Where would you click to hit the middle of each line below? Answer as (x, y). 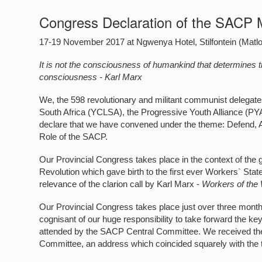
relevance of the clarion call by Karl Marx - (121, 184)
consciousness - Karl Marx (91, 77)
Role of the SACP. (74, 137)
